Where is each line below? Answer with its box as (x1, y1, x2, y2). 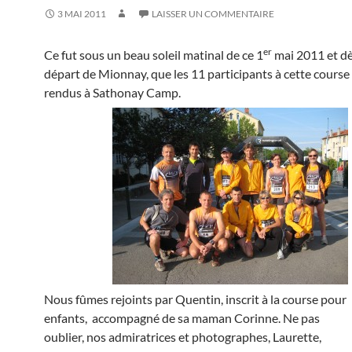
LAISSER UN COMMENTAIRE (152, 8, 274, 20)
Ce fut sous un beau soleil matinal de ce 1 (44, 47, 263, 62)
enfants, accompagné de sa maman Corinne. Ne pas (44, 310, 320, 325)
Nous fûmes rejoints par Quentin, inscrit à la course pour (44, 291, 346, 306)
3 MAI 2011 (57, 8, 106, 20)
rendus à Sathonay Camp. (44, 85, 181, 100)
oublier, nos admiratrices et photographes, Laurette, (44, 329, 321, 344)
